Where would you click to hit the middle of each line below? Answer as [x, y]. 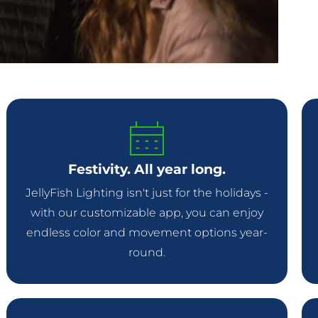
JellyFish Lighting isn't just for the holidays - [147, 193]
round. [147, 253]
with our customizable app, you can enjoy [147, 213]
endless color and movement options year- [147, 233]
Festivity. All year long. [147, 170]
